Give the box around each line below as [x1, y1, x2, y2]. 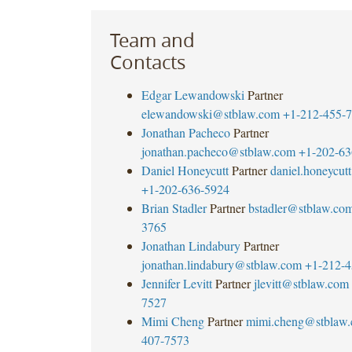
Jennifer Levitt [141, 274, 212, 291]
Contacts [109, 49, 185, 75]
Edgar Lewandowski [141, 86, 244, 103]
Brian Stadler [141, 199, 207, 216]
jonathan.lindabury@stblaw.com [141, 255, 302, 273]
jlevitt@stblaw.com [253, 274, 349, 291]
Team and [109, 27, 195, 53]
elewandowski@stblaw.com [141, 104, 280, 122]
